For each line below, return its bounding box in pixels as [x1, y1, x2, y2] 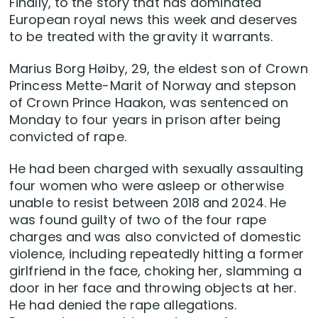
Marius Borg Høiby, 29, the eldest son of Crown [9, 59, 308, 77]
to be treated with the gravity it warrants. [9, 27, 273, 45]
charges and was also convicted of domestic [9, 227, 302, 246]
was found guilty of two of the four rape [9, 210, 267, 229]
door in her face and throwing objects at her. [9, 278, 297, 297]
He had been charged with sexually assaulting [9, 159, 304, 177]
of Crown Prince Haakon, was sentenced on [9, 93, 289, 111]
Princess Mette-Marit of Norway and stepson [9, 76, 297, 94]
